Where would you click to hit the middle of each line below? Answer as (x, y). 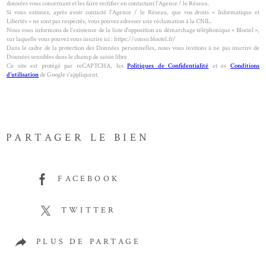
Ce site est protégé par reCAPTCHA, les (67, 66)
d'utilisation (23, 75)
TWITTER (89, 210)
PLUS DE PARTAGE (89, 242)
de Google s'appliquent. (69, 75)
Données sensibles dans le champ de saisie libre (67, 57)
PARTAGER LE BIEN (78, 138)
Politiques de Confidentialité (168, 66)
